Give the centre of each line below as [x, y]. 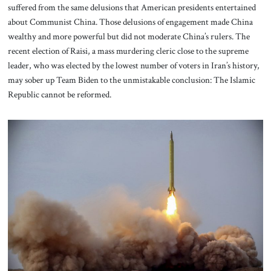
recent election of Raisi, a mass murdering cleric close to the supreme [128, 51]
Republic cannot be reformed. [60, 94]
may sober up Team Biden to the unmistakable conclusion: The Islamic [131, 80]
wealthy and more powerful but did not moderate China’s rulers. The [129, 36]
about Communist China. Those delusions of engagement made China [130, 21]
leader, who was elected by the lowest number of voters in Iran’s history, [133, 65]
